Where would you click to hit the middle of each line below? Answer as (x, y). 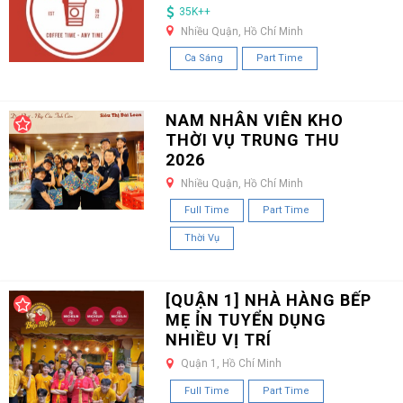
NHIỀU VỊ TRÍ (218, 340)
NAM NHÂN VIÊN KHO (254, 121)
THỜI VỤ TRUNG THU (252, 140)
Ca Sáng (203, 58)
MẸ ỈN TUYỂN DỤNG (246, 320)
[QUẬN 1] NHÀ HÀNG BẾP (268, 300)
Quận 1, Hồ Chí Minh (231, 364)
